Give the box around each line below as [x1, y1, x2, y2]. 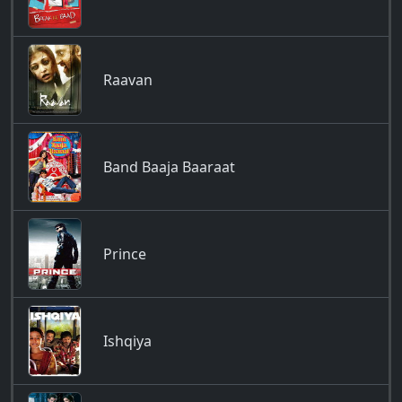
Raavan [103, 70, 153, 90]
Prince [103, 244, 146, 264]
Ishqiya [103, 331, 152, 351]
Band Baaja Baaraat [103, 157, 235, 177]
